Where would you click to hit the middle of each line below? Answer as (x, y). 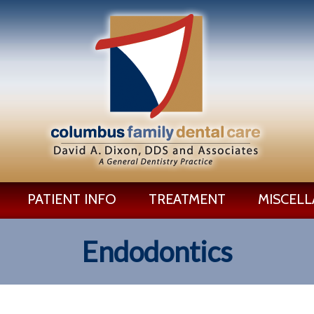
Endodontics (157, 252)
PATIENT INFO (71, 199)
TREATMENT (187, 199)
